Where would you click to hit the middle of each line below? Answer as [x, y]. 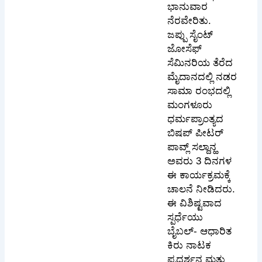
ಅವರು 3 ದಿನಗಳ [200, 161]
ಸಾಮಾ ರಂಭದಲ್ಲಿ [199, 91]
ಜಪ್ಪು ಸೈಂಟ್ [190, 35]
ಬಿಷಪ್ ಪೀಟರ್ [196, 133]
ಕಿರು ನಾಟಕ [189, 246]
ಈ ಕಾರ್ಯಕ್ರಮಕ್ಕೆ [199, 175]
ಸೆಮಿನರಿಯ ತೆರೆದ [200, 63]
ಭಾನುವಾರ [188, 7]
